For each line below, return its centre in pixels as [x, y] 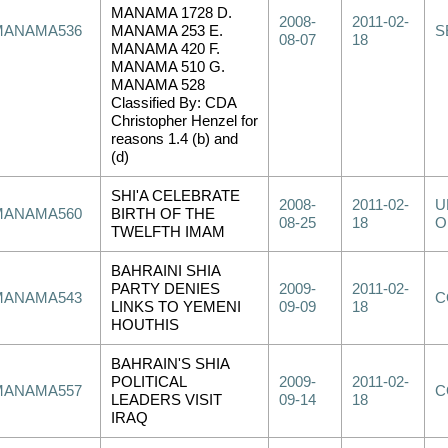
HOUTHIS [145, 325]
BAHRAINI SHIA [166, 271]
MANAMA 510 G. [168, 67]
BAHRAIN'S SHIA [170, 364]
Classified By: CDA [174, 103]
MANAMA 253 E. [167, 31]
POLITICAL [149, 382]
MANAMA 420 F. [165, 49]
